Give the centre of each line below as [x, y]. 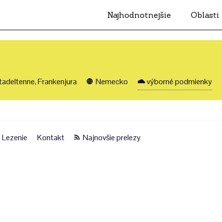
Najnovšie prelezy [111, 138]
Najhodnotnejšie [139, 15]
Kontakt [51, 138]
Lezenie [15, 138]
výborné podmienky [179, 82]
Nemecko [111, 82]
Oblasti [205, 15]
